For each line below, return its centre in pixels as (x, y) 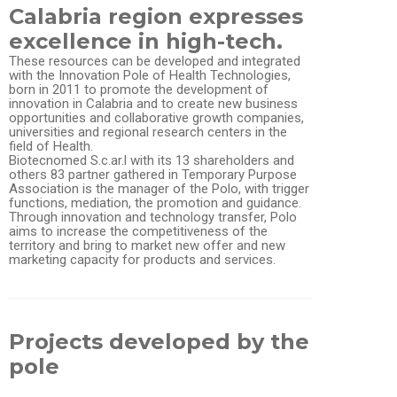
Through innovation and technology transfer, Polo (153, 217)
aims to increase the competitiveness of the (138, 231)
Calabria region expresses (156, 16)
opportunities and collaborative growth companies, (156, 118)
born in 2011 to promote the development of (139, 90)
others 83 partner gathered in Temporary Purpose (153, 175)
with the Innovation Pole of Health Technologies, (150, 75)
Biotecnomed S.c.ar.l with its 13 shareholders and (152, 160)
